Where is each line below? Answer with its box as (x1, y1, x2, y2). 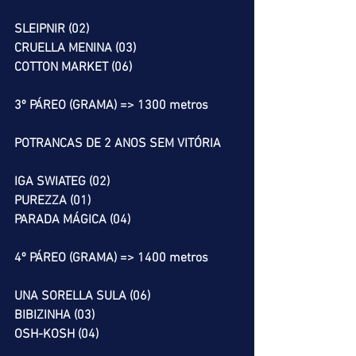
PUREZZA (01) (14, 193, 91, 209)
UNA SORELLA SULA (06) (14, 288, 150, 304)
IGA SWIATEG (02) (14, 174, 110, 190)
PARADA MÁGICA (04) (14, 212, 130, 228)
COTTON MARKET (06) (14, 60, 132, 75)
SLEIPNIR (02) (14, 21, 89, 37)
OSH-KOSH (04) (14, 327, 99, 342)
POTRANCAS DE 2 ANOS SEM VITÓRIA (14, 136, 221, 152)
